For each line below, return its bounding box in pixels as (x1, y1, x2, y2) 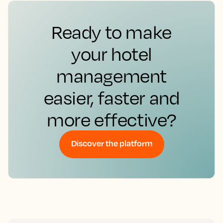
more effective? (46, 108, 176, 130)
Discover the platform (71, 137, 152, 148)
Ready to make (51, 20, 172, 43)
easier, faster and (43, 86, 180, 109)
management (56, 64, 167, 87)
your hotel (71, 42, 152, 65)
